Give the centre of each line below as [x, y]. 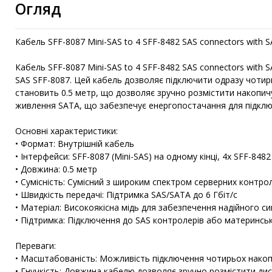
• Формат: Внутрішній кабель [75, 143]
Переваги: [36, 245]
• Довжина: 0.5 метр [56, 169]
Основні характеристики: [66, 131]
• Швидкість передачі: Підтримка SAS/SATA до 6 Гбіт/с [126, 194]
